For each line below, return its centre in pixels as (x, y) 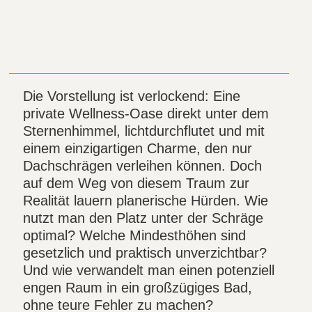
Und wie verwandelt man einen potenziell (149, 271)
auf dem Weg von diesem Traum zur (136, 184)
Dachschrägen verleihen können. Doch (143, 166)
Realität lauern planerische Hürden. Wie (146, 201)
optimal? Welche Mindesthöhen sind (135, 236)
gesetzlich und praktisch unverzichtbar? (145, 253)
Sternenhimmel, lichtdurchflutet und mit (144, 131)
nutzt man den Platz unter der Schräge (143, 218)
